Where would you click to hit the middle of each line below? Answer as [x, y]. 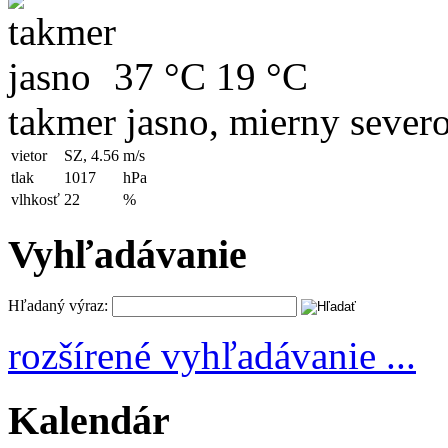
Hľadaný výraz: [58, 306]
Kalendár [89, 420]
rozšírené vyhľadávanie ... [212, 356]
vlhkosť [35, 199]
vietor [29, 155]
